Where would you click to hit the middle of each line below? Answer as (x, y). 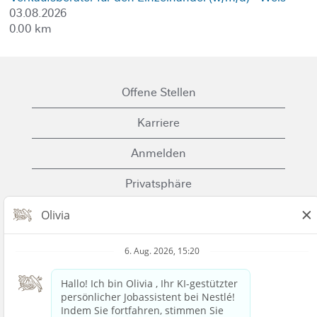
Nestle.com (158, 305)
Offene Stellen (158, 92)
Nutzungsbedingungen (158, 244)
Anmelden (158, 153)
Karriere (158, 123)
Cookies (158, 214)
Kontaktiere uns (158, 275)
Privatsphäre (158, 184)
